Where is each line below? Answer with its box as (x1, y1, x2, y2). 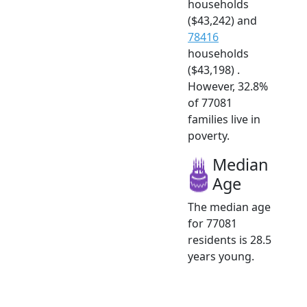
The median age (188, 199, 271, 214)
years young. (188, 248, 254, 264)
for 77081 (188, 215, 237, 231)
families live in (188, 111, 260, 127)
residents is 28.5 (188, 232, 271, 247)
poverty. (188, 127, 230, 143)
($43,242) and (188, 12, 257, 28)
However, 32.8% (188, 78, 268, 94)
